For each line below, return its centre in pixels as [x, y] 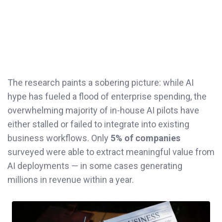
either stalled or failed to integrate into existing [98, 124]
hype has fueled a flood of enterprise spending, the [107, 96]
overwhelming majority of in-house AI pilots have [103, 110]
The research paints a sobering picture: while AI [101, 82]
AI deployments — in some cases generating [95, 166]
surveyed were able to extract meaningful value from [111, 152]
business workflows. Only [59, 138]
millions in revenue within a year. [71, 179]
